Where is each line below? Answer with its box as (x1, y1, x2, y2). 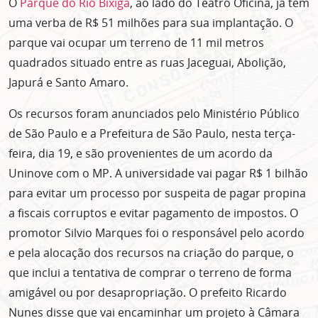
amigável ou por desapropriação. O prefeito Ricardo (9, 284, 287, 300)
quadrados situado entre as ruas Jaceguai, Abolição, (9, 54, 286, 70)
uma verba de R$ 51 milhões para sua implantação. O (9, 14, 293, 31)
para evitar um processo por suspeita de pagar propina (9, 185, 306, 201)
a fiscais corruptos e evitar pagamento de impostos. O (9, 204, 298, 221)
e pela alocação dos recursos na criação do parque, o (9, 244, 294, 261)
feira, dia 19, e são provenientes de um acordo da (9, 145, 273, 161)
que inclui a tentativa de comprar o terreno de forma (9, 264, 292, 280)
